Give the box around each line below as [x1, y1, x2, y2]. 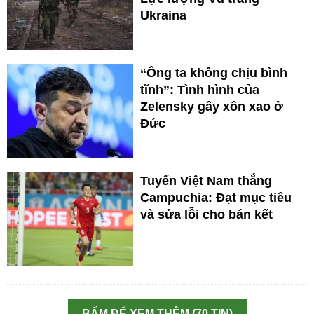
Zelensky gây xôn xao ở [140, 100, 283, 114]
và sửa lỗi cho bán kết [140, 207, 273, 222]
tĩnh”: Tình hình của [140, 83, 259, 97]
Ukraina [140, 8, 186, 23]
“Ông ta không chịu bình [140, 66, 287, 81]
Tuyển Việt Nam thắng [140, 174, 272, 189]
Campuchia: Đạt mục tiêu [140, 191, 292, 205]
